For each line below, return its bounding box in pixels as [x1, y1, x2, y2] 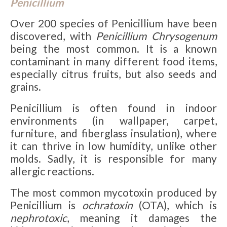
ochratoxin [82, 199, 133, 212]
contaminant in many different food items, [10, 55, 217, 68]
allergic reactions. [10, 165, 94, 178]
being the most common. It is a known [10, 42, 217, 55]
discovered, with [10, 29, 96, 43]
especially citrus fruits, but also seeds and [10, 67, 217, 81]
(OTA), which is [132, 199, 217, 212]
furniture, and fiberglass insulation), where [10, 127, 217, 140]
